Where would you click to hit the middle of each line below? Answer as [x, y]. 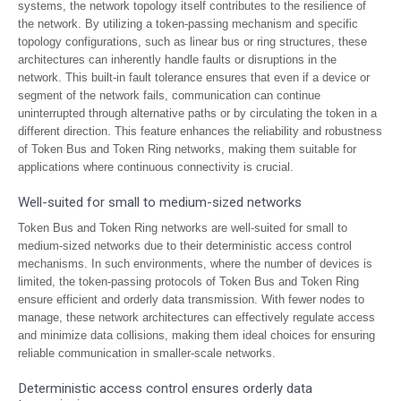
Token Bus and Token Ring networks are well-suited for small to [183, 228]
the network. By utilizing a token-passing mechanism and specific [188, 24]
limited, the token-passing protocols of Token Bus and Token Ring [188, 282]
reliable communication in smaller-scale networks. [147, 353]
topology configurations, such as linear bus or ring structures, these [192, 42]
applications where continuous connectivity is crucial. [156, 167]
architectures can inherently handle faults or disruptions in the [177, 60]
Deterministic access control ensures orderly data [165, 388]
